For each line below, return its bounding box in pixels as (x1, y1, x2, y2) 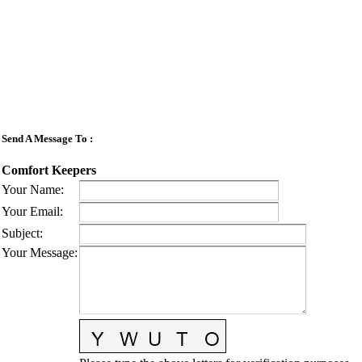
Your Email (2, 204, 60, 219)
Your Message (2, 246, 74, 260)
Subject (2, 226, 40, 241)
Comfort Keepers (2, 162, 96, 177)
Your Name (2, 183, 61, 197)
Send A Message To (2, 132, 87, 145)
